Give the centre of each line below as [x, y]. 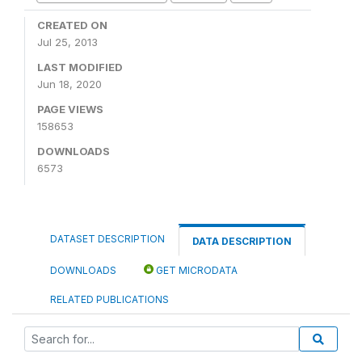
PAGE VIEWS [70, 109]
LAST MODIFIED [80, 67]
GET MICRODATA [196, 270]
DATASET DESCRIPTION [107, 238]
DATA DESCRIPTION [242, 241]
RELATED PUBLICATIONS [109, 299]
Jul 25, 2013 [67, 42]
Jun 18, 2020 [69, 84]
